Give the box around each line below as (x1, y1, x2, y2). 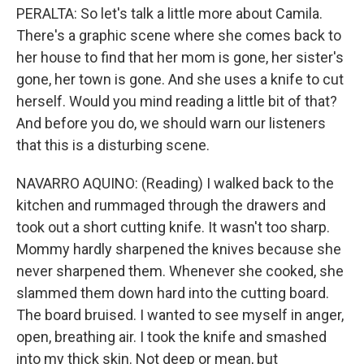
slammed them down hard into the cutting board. (16, 284, 329, 301)
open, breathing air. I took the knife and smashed (16, 328, 327, 345)
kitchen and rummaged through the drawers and (16, 197, 326, 214)
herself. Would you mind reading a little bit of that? (16, 93, 337, 110)
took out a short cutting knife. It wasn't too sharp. (16, 219, 330, 236)
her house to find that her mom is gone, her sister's (16, 49, 344, 66)
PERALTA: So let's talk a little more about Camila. (16, 5, 323, 22)
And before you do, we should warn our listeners (16, 115, 326, 132)
